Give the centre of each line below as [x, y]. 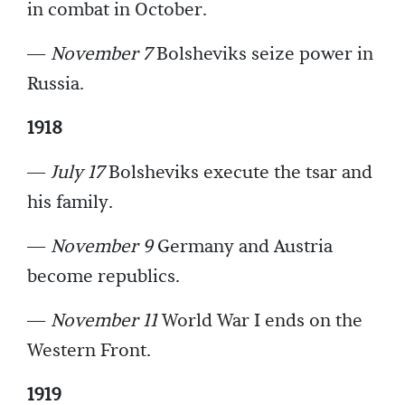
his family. [70, 203]
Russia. [56, 85]
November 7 [101, 55]
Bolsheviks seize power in [263, 55]
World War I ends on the [260, 321]
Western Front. [89, 351]
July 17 [77, 173]
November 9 [102, 247]
